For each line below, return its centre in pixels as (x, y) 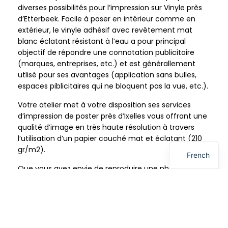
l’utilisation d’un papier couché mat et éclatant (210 (110, 139)
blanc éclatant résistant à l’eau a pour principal (102, 41)
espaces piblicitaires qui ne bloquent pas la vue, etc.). (113, 86)
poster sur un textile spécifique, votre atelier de (102, 180)
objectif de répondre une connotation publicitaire (106, 53)
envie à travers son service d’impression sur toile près (112, 202)
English (199, 138)
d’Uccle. (32, 213)
